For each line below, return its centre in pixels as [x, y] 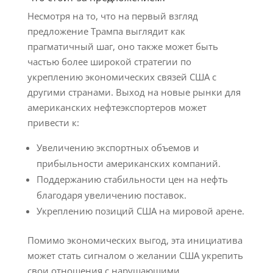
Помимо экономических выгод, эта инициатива [135, 240]
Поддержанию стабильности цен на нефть [132, 179]
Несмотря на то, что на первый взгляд [112, 16]
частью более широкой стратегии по [109, 62]
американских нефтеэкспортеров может [117, 107]
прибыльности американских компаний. [128, 163]
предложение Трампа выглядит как [106, 31]
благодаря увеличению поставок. [111, 195]
